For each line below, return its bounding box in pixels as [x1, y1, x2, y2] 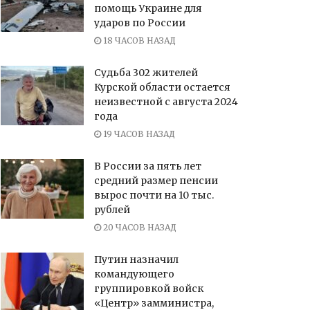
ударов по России [94, 17, 185, 30]
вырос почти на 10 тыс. [94, 189, 214, 202]
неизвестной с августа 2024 [94, 95, 238, 109]
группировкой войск [94, 282, 203, 295]
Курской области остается [94, 81, 230, 94]
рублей [94, 203, 132, 217]
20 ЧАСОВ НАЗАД [101, 222, 176, 233]
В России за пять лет [94, 160, 201, 173]
